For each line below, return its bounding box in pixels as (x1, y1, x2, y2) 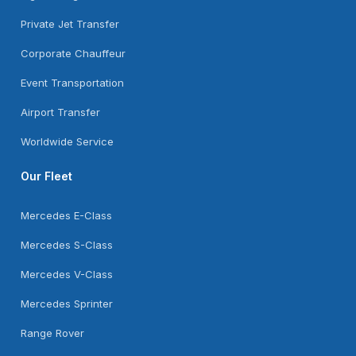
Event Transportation (26, 76, 125, 90)
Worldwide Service (30, 135, 114, 149)
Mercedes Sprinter (29, 297, 114, 311)
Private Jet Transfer (27, 17, 120, 31)
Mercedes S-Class (29, 238, 114, 252)
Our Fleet (21, 169, 73, 184)
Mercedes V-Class (29, 268, 114, 281)
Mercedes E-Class (29, 209, 113, 222)
